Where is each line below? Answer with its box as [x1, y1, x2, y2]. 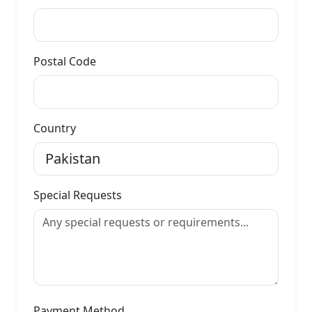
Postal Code [33, 54, 96, 69]
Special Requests [33, 187, 122, 203]
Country [33, 120, 76, 136]
